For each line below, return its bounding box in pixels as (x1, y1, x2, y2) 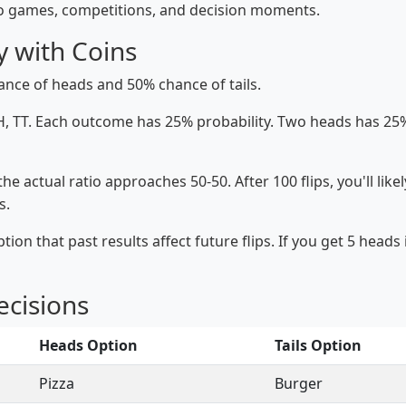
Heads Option (39, 335, 138, 355)
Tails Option (275, 335, 362, 355)
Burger (275, 373, 323, 393)
